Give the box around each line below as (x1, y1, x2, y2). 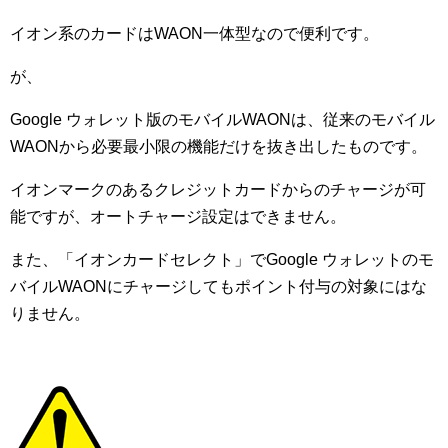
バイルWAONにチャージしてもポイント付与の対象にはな (10, 277, 427, 295)
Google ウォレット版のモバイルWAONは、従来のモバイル (10, 110, 435, 128)
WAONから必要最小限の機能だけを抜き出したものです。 (10, 137, 427, 155)
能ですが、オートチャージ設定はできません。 (10, 207, 346, 225)
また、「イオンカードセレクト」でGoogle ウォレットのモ (10, 250, 434, 268)
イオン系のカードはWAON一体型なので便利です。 (10, 24, 379, 42)
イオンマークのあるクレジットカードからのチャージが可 (10, 180, 426, 198)
